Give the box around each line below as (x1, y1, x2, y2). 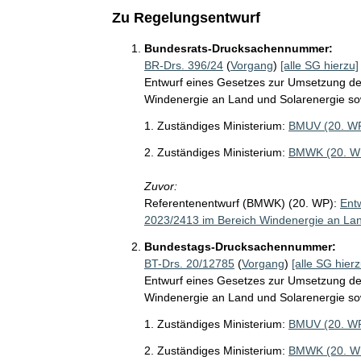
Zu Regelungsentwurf (111, 10, 260, 26)
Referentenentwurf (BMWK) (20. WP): (143, 197, 337, 210)
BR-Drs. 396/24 (143, 59, 223, 72)
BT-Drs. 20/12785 (143, 257, 234, 270)
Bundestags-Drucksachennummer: (143, 240, 336, 253)
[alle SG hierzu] (280, 59, 359, 72)
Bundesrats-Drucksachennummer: (143, 42, 333, 55)
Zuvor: (143, 180, 177, 193)
